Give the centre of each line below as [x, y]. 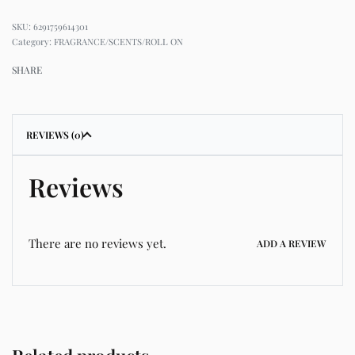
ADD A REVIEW [291, 244]
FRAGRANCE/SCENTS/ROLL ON [118, 41]
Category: [33, 41]
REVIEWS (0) [55, 134]
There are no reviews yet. [97, 243]
